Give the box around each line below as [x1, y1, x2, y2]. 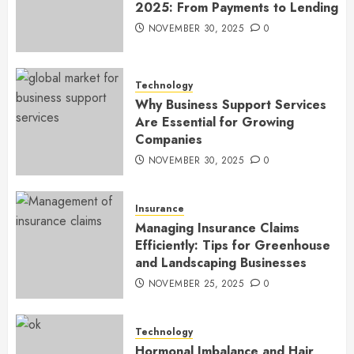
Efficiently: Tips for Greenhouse [135, 235, 330, 254]
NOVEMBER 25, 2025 [148, 276, 243, 291]
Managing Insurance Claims [135, 218, 299, 237]
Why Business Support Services [135, 95, 326, 114]
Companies [135, 130, 202, 149]
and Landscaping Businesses [135, 253, 307, 272]
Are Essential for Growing [135, 112, 294, 131]
